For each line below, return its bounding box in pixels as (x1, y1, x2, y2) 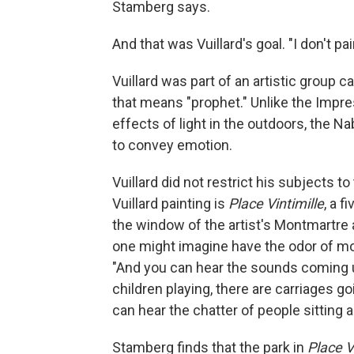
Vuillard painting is (112, 195, 228, 212)
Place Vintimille (228, 195, 324, 212)
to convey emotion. (112, 137, 232, 153)
